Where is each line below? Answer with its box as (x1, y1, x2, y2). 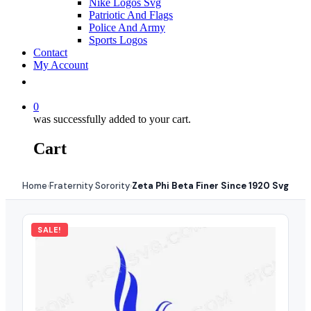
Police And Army (89, 22, 165, 33)
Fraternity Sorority (49, 179, 130, 192)
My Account (33, 59, 88, 71)
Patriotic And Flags (89, 9, 173, 21)
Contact (33, 47, 67, 58)
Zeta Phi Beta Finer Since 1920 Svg (132, 179, 289, 192)
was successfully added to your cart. (33, 113, 191, 125)
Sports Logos (89, 34, 147, 46)
